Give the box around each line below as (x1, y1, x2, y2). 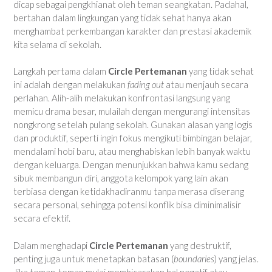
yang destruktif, (168, 239, 231, 251)
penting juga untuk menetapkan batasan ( (13, 253, 174, 264)
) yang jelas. (214, 253, 259, 264)
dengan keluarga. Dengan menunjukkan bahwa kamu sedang (13, 159, 248, 171)
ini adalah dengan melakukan (13, 79, 127, 90)
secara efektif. (13, 212, 70, 224)
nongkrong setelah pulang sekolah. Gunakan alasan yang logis (13, 119, 253, 131)
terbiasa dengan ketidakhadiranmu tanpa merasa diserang (13, 186, 244, 197)
